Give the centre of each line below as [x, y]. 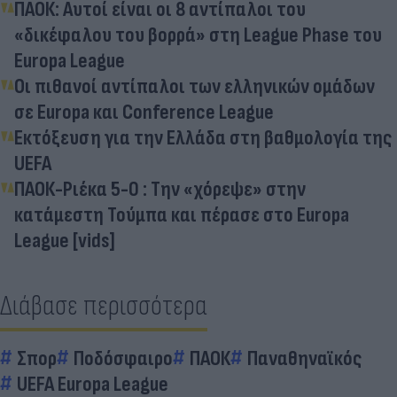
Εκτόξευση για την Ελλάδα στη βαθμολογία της [203, 137]
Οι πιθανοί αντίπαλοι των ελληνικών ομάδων [195, 86]
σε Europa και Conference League [144, 112]
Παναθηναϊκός [304, 358]
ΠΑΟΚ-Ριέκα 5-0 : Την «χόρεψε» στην [160, 189]
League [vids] [65, 240]
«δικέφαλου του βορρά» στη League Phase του [198, 35]
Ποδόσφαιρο [123, 358]
